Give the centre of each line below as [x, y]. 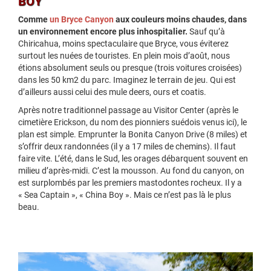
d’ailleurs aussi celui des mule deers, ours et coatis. [112, 93]
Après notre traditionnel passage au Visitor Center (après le [128, 111]
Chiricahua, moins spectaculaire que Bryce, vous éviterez [123, 44]
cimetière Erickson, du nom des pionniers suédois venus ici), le [132, 123]
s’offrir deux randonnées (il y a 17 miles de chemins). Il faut [127, 147]
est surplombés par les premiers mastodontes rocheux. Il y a [130, 183]
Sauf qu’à [206, 32]
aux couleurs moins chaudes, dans [180, 20]
